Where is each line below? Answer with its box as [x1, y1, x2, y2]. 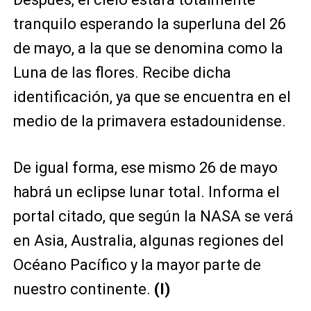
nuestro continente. [12, 280, 154, 298]
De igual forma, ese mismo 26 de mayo [12, 159, 278, 176]
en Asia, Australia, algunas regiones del [12, 232, 284, 249]
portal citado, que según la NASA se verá [12, 208, 294, 225]
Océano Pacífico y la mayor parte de [12, 256, 261, 274]
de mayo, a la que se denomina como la [12, 40, 283, 57]
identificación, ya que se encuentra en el [12, 88, 291, 106]
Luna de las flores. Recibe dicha [12, 64, 231, 81]
